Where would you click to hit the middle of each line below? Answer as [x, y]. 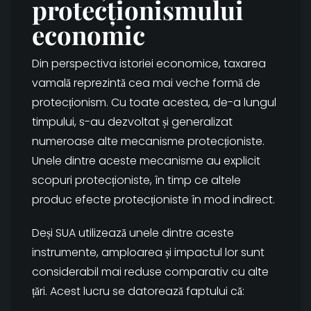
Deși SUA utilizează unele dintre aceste [133, 233]
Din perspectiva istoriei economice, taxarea [149, 64]
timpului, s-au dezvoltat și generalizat [132, 122]
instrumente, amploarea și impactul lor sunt [148, 253]
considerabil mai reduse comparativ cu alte [150, 272]
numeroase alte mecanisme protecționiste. [148, 142]
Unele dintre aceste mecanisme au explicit [146, 161]
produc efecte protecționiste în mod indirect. [153, 200]
